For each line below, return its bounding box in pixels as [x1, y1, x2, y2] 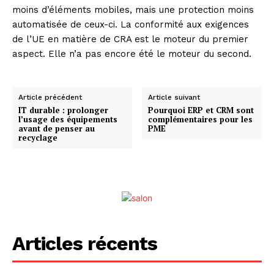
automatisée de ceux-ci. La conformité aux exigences [12, 19, 249, 31]
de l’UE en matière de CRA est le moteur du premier [12, 34, 248, 45]
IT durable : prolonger [18, 105, 108, 116]
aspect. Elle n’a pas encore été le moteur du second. [12, 48, 251, 60]
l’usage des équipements [18, 114, 117, 125]
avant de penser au [18, 123, 95, 135]
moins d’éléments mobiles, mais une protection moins [12, 4, 254, 16]
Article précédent [18, 93, 82, 102]
